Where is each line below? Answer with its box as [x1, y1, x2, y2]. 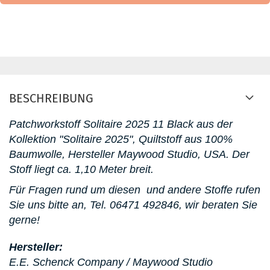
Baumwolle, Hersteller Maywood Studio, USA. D [9, 148, 240, 161]
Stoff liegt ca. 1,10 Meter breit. [9, 163, 154, 176]
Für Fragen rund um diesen [9, 184, 140, 196]
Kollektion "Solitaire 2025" [9, 133, 133, 146]
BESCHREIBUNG [9, 91, 93, 106]
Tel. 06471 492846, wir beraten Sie [90, 199, 257, 212]
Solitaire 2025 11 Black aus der [83, 118, 233, 131]
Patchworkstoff [9, 118, 83, 131]
